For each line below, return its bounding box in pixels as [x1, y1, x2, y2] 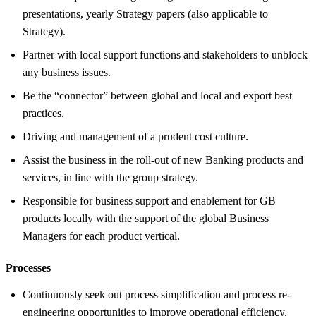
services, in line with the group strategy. [23, 171, 198, 183]
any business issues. [23, 66, 111, 78]
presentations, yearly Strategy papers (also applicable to [23, 7, 268, 20]
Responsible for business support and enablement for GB [23, 194, 276, 207]
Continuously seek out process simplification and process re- [23, 288, 291, 300]
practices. [23, 107, 64, 119]
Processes [6, 261, 51, 274]
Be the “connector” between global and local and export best [23, 89, 292, 102]
